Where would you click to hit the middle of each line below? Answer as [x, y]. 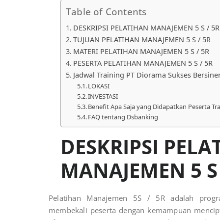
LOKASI [100, 86]
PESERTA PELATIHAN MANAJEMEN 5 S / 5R [143, 63]
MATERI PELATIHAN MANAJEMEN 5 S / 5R [141, 51]
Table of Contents [106, 11]
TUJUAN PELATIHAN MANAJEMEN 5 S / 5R [142, 39]
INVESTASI [104, 96]
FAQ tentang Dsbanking [123, 117]
